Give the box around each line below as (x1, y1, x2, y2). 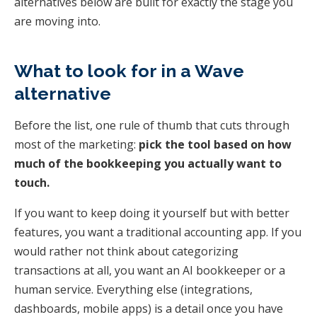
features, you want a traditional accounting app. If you (14, 224, 301, 240)
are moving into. (14, 13, 100, 29)
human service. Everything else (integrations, (14, 281, 253, 297)
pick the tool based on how (139, 136, 292, 152)
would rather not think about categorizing (14, 243, 238, 259)
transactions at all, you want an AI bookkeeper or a (14, 262, 285, 278)
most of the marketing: (14, 136, 139, 152)
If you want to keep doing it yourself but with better (14, 204, 289, 221)
